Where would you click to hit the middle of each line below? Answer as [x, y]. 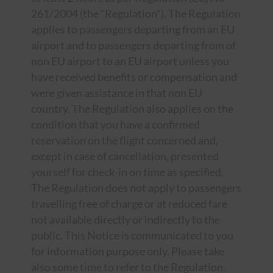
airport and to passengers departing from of [133, 45]
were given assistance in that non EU [116, 93]
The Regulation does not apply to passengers [136, 188]
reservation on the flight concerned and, [124, 140]
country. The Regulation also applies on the [132, 109]
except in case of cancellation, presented [125, 156]
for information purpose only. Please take [127, 251]
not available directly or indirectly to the [125, 220]
